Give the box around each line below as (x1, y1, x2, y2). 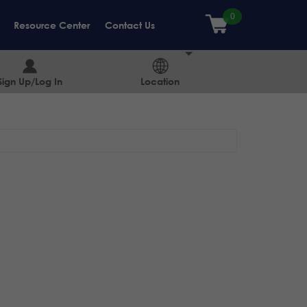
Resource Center (13, 19, 90, 31)
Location (134, 75, 185, 87)
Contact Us (104, 19, 155, 31)
